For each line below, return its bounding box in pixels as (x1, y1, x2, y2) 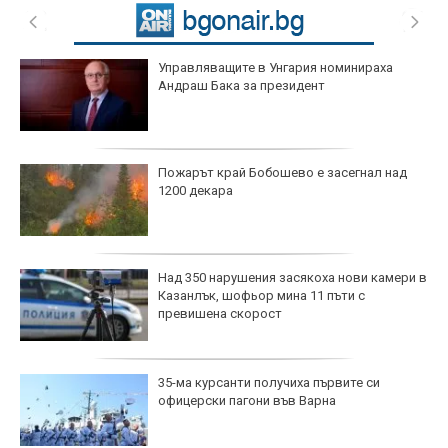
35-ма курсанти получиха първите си (158, 374, 380, 390)
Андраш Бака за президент (158, 77, 325, 93)
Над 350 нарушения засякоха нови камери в (158, 269, 427, 285)
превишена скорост (158, 305, 282, 321)
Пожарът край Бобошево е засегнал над (158, 164, 407, 180)
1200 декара (158, 182, 233, 198)
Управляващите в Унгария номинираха (158, 59, 393, 75)
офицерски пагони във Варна (158, 392, 336, 408)
